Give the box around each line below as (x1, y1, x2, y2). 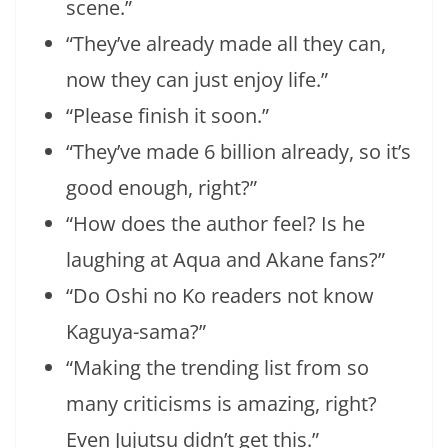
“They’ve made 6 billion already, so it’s (66, 137, 411, 165)
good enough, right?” (66, 173, 257, 201)
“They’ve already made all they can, (66, 29, 386, 57)
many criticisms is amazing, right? (66, 389, 377, 417)
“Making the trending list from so (66, 353, 369, 381)
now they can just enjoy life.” (66, 65, 328, 93)
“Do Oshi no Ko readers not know (66, 281, 374, 309)
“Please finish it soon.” (66, 101, 269, 129)
